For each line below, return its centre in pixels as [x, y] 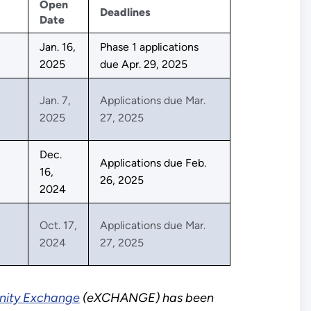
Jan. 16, [57, 47]
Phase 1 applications [149, 47]
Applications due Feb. [153, 163]
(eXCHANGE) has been [146, 298]
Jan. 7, [55, 101]
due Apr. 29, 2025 [143, 65]
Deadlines [125, 12]
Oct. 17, [58, 226]
